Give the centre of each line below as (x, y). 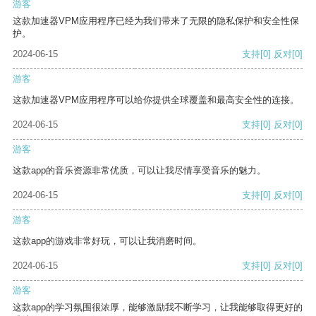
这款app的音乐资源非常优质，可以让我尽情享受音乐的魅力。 (139, 171)
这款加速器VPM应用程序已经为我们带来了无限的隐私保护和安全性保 (156, 21)
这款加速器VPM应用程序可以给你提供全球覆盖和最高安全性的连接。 (156, 100)
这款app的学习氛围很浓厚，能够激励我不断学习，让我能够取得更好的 (158, 308)
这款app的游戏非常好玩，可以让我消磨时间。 (107, 241)
